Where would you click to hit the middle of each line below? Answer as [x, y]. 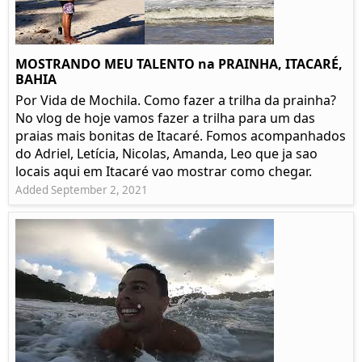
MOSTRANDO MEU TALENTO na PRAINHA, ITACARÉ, [179, 64]
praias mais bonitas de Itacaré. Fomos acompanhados [181, 136]
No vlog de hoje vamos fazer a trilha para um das [165, 118]
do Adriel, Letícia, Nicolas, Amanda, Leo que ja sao [166, 154]
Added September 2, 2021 [82, 190]
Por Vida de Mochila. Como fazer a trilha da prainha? [176, 101]
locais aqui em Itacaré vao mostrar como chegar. [164, 172]
